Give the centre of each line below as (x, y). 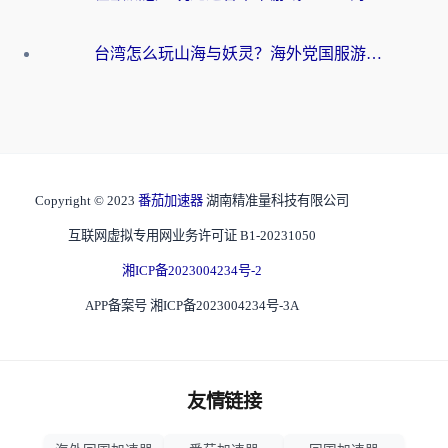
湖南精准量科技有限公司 (277, 201)
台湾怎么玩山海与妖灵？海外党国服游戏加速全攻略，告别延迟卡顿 (374, 54)
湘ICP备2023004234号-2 (192, 271)
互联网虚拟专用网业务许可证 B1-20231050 (192, 236)
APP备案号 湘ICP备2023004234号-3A (192, 306)
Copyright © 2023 (86, 201)
